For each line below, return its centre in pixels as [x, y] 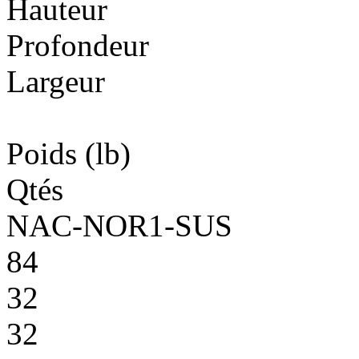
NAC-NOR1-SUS [119, 225]
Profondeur [78, 45]
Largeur [56, 81]
